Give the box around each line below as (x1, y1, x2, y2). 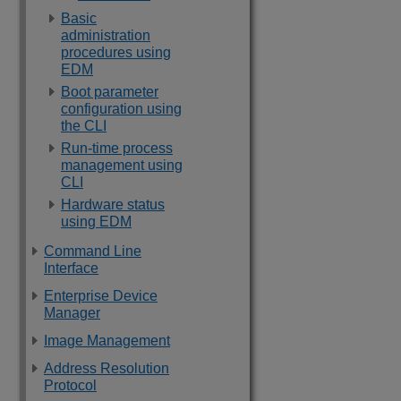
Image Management (44, 333, 170, 348)
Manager (44, 305, 100, 320)
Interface (44, 260, 98, 276)
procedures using (61, 45, 171, 60)
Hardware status (61, 197, 165, 212)
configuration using (61, 101, 182, 116)
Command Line (44, 243, 141, 259)
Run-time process (61, 141, 173, 156)
